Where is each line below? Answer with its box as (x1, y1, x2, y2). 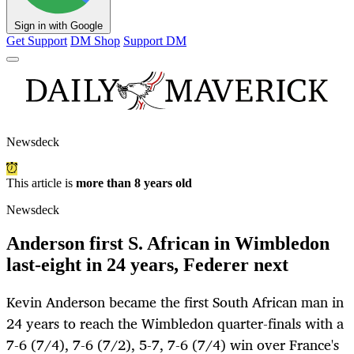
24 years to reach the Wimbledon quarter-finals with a (6, 311, 344, 336)
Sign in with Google (14, 20, 103, 32)
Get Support (6, 34, 67, 48)
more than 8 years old (76, 176, 192, 190)
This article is (6, 176, 76, 190)
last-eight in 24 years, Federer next (6, 254, 288, 276)
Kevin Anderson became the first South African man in (6, 290, 344, 314)
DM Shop (70, 34, 120, 48)
